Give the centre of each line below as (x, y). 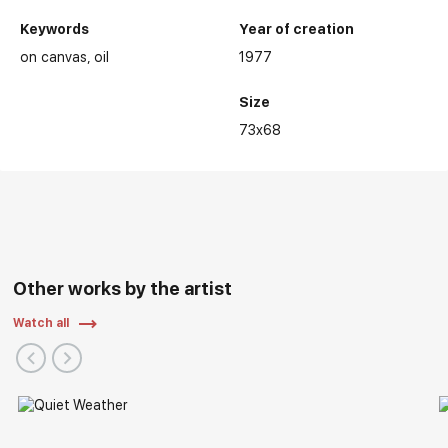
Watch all (41, 323)
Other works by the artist (123, 288)
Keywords (55, 28)
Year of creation (296, 28)
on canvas (54, 56)
